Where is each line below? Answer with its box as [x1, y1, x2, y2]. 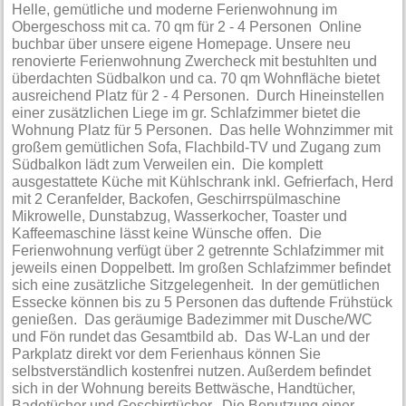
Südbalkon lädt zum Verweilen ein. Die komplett [12, 157, 324, 172]
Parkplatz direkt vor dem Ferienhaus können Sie [12, 346, 322, 362]
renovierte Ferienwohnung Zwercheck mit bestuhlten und [12, 53, 378, 69]
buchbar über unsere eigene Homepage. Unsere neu [12, 36, 352, 52]
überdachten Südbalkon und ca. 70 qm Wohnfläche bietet [12, 71, 381, 86]
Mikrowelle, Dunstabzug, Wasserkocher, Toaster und [12, 208, 348, 224]
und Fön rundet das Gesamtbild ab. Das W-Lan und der [12, 329, 371, 344]
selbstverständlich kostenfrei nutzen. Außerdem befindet [12, 363, 372, 379]
